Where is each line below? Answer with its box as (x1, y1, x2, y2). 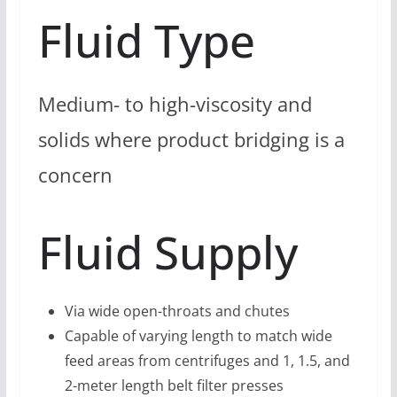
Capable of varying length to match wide (64, 326, 332, 346)
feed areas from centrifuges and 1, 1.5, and (64, 351, 350, 371)
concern (37, 160, 113, 189)
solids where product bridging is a (37, 125, 345, 153)
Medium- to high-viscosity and (37, 90, 312, 118)
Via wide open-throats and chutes (64, 301, 290, 322)
